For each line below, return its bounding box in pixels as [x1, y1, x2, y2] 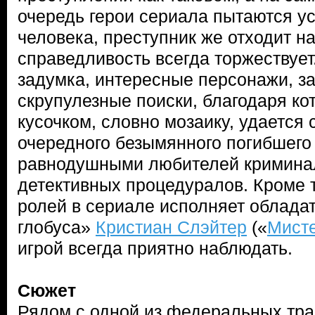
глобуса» [18, 217, 96, 237]
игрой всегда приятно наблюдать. [18, 238, 297, 258]
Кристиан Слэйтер [96, 217, 247, 237]
